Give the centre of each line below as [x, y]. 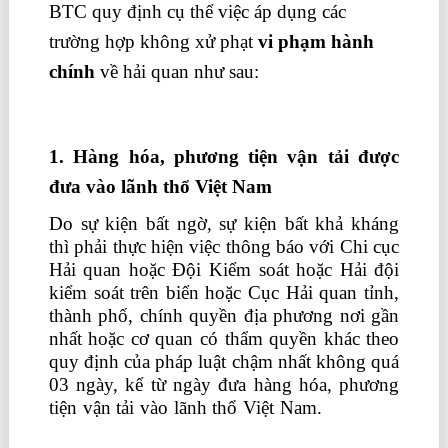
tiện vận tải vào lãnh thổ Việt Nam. [188, 407]
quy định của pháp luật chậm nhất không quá [224, 361]
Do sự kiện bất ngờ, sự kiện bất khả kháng [224, 223]
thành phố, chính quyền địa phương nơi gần [224, 315]
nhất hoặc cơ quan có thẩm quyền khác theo [224, 338]
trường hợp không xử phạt [153, 41]
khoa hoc [363, 407]
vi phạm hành [315, 41]
